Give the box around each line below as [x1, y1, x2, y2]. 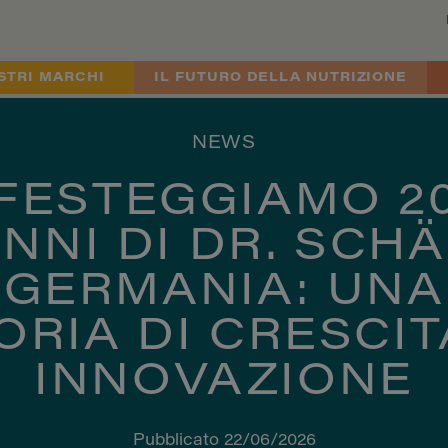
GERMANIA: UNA [3, 271, 445, 316]
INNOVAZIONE [34, 361, 414, 406]
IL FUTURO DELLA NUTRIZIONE [154, 71, 408, 84]
